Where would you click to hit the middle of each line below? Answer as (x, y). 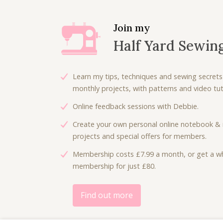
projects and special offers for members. (140, 136)
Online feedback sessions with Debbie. (136, 107)
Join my (132, 28)
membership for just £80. (114, 166)
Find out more (107, 195)
